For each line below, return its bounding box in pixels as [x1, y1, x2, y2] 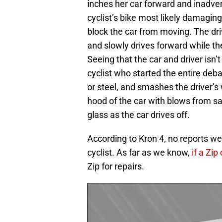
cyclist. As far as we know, [87, 147, 192, 158]
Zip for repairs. [87, 161, 144, 172]
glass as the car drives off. [87, 110, 190, 120]
